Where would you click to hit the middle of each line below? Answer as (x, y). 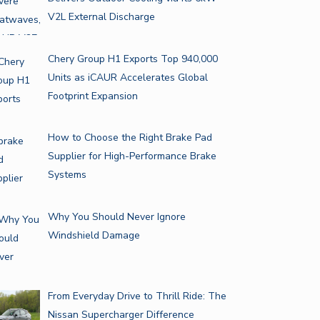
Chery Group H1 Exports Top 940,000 (132, 59)
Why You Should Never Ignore (116, 217)
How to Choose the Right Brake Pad (130, 138)
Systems (67, 175)
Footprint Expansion (141, 96)
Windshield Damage (94, 236)
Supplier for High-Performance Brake (132, 156)
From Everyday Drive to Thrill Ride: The (137, 296)
